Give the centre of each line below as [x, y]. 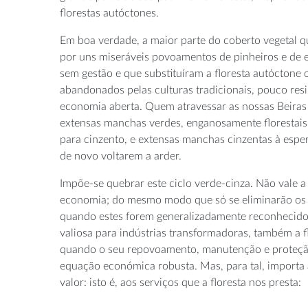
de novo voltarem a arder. [121, 156]
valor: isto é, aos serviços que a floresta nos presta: [180, 282]
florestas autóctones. [109, 13]
